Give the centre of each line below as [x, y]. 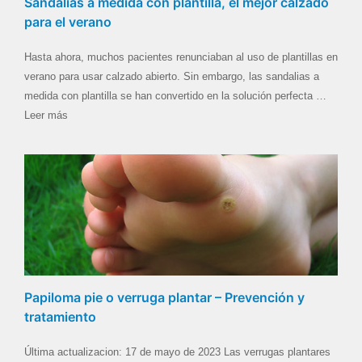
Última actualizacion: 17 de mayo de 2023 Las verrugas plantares [177, 351]
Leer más [46, 115]
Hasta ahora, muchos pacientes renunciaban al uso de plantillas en [181, 57]
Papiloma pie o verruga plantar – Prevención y [164, 297]
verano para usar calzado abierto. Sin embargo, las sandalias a [172, 76]
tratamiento [60, 316]
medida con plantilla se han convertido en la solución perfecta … [175, 95]
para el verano [68, 21]
